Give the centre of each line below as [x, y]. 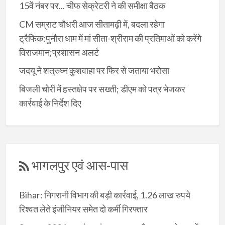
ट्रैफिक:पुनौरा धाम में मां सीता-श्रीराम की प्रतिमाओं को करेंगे [110, 38]
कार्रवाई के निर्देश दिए [50, 103]
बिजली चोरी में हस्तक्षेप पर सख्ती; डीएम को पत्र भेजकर [102, 89]
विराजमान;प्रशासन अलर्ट [59, 52]
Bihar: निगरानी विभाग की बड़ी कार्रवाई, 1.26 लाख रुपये [104, 195]
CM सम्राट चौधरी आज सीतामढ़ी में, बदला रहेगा [92, 24]
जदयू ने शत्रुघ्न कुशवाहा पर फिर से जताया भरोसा [94, 71]
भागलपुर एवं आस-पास [80, 165]
